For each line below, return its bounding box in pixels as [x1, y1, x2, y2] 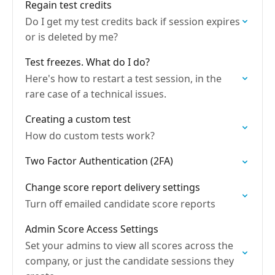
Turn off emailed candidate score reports [25, 197, 215, 211]
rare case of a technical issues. [25, 87, 166, 101]
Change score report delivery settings [25, 180, 200, 194]
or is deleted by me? [25, 30, 118, 44]
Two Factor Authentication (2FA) [25, 154, 173, 168]
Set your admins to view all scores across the [25, 239, 233, 252]
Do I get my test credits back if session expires [25, 15, 240, 28]
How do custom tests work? [25, 129, 155, 142]
